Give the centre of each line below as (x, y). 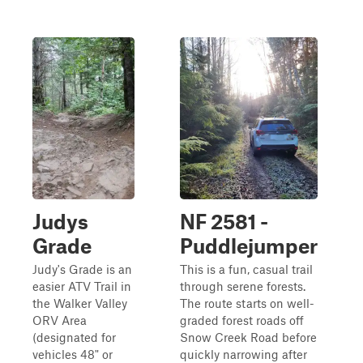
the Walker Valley (80, 303)
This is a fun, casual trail (246, 269)
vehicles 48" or (73, 354)
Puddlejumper (249, 246)
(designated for (74, 337)
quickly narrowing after (243, 354)
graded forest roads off (242, 320)
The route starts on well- (247, 303)
